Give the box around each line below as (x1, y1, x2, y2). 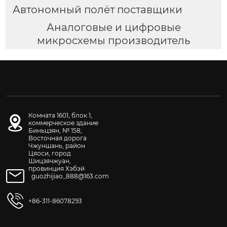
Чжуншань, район (28, 142, 85, 150)
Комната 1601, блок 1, (28, 111, 92, 120)
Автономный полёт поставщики (12, 3, 182, 16)
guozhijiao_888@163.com (31, 172, 109, 180)
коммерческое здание (28, 119, 98, 127)
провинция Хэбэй (28, 165, 85, 173)
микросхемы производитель (37, 34, 190, 47)
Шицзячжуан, (28, 157, 71, 165)
